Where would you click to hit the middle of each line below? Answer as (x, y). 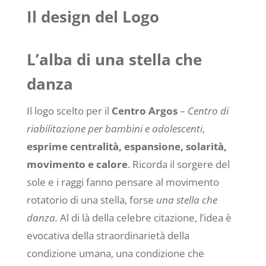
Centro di (208, 111)
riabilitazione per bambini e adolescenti (114, 129)
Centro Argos (144, 111)
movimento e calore (77, 164)
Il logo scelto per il (69, 111)
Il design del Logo (93, 17)
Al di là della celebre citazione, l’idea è (144, 218)
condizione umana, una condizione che (115, 254)
